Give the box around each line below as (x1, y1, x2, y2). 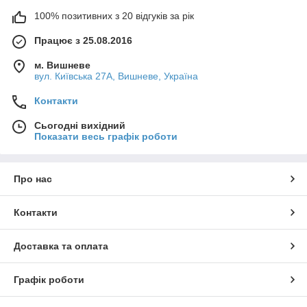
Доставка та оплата (14, 241, 108, 252)
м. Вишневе (34, 60, 90, 71)
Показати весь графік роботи (34, 131, 177, 143)
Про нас (14, 173, 52, 185)
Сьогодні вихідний (34, 120, 125, 132)
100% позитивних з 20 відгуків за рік (34, 10, 194, 22)
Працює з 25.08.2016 (34, 35, 132, 47)
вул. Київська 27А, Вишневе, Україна (34, 71, 198, 82)
